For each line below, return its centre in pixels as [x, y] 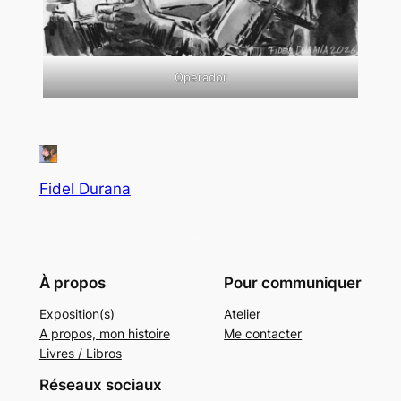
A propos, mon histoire [104, 333]
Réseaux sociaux [100, 384]
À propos [72, 282]
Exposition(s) [77, 313]
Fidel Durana [85, 189]
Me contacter [263, 333]
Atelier [243, 313]
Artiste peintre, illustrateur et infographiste [162, 238]
